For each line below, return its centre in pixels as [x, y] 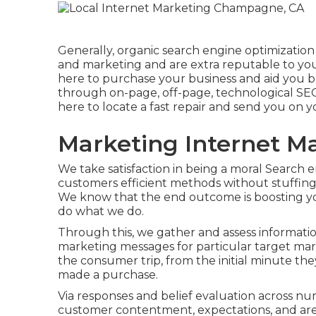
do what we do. [101, 211]
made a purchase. [108, 274]
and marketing [100, 64]
